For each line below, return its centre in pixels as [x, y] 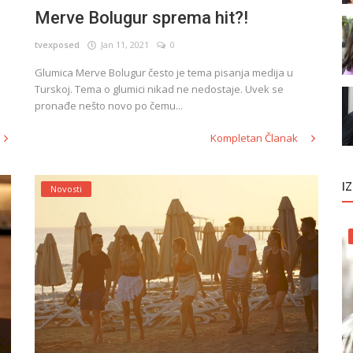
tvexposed [57, 44]
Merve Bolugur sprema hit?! [141, 17]
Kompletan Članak [255, 137]
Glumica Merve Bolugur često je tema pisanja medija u [164, 72]
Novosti [66, 188]
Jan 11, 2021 [123, 44]
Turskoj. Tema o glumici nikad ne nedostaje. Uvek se [159, 89]
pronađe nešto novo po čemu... [109, 105]
